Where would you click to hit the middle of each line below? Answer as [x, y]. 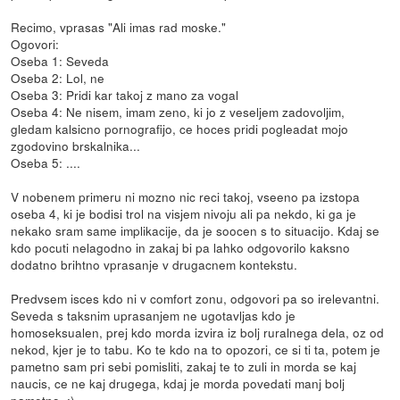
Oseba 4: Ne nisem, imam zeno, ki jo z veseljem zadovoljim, [178, 112]
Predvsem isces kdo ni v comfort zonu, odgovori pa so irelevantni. [196, 299]
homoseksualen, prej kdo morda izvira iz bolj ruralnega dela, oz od [198, 333]
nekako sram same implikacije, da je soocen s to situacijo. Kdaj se [196, 231]
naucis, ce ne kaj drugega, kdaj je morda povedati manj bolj [178, 383]
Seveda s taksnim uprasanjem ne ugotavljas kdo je [154, 316]
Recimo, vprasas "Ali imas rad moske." [119, 27]
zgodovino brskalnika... [76, 146]
